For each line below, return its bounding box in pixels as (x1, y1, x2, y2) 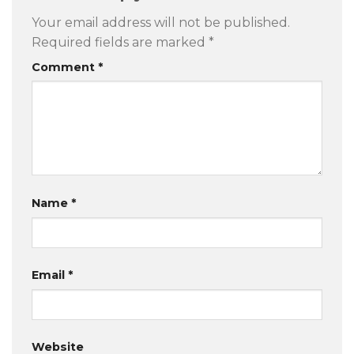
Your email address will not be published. (32, 14, 290, 30)
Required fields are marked (32, 34, 209, 50)
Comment (32, 59, 98, 74)
